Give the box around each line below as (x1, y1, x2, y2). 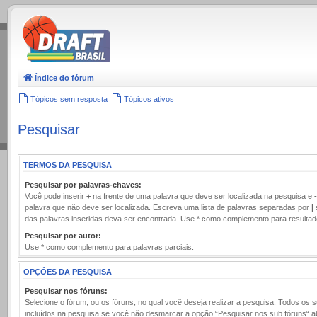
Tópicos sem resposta (30, 95, 108, 103)
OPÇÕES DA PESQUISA (23, 267, 112, 276)
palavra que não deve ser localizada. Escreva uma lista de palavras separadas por (25, 202, 311, 212)
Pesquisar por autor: (25, 231, 101, 240)
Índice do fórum (35, 74, 94, 82)
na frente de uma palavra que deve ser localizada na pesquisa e (91, 191, 314, 200)
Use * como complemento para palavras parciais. (25, 242, 194, 251)
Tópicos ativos (124, 95, 174, 103)
